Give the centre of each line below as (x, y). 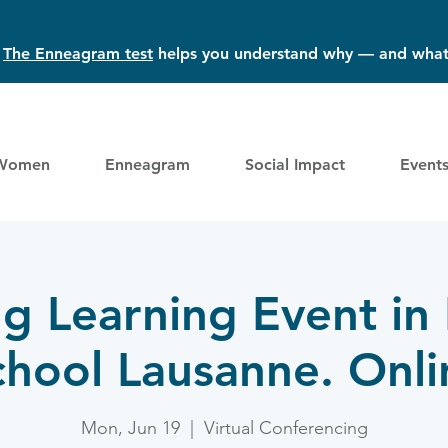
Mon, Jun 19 (130, 427)
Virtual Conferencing (285, 427)
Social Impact (294, 164)
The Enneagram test (78, 53)
